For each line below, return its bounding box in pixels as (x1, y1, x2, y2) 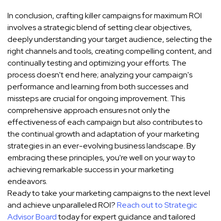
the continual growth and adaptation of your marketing (7, 129, 199, 140)
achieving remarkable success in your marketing (7, 164, 174, 175)
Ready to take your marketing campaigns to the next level (7, 188, 210, 199)
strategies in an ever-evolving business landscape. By (7, 141, 195, 151)
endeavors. (7, 176, 47, 187)
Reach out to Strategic (117, 200, 197, 211)
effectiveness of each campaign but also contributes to (7, 117, 203, 128)
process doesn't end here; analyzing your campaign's (7, 70, 192, 80)
